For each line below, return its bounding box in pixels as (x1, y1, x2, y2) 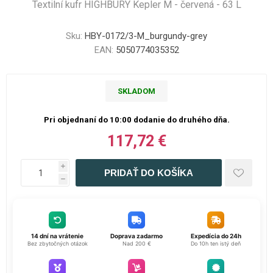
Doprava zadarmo (110, 232, 163, 239)
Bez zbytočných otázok (27, 240, 88, 247)
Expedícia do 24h (190, 232, 241, 239)
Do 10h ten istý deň (191, 240, 241, 247)
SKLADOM (118, 87, 155, 96)
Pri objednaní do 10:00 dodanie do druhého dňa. (43, 115, 230, 124)
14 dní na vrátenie (31, 232, 83, 239)
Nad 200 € (122, 240, 151, 247)
